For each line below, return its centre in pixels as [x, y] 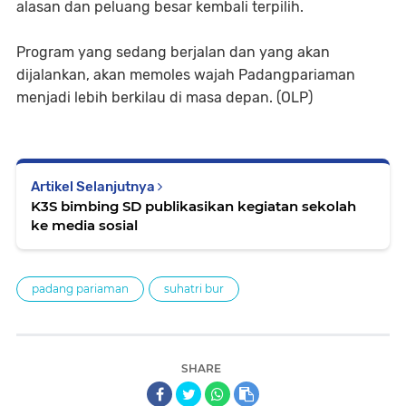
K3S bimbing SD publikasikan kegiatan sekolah [193, 207]
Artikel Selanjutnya [94, 187]
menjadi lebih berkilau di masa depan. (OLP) [164, 98]
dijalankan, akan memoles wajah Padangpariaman [186, 75]
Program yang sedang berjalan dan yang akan [173, 53]
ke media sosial [84, 226]
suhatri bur [194, 289]
